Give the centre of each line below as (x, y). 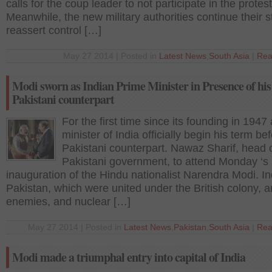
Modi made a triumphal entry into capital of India (129, 257)
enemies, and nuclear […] (68, 202)
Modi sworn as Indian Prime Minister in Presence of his (141, 86)
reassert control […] (54, 30)
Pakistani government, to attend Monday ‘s (165, 161)
